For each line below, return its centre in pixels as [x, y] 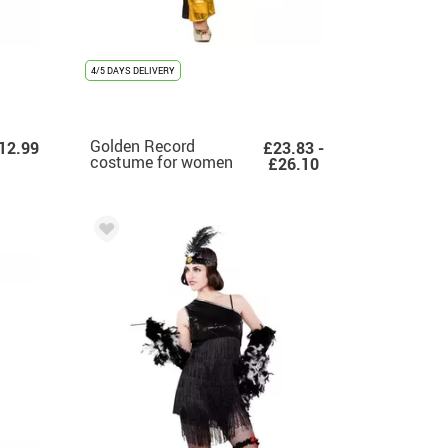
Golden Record [142, 145]
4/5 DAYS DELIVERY [133, 70]
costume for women [161, 161]
